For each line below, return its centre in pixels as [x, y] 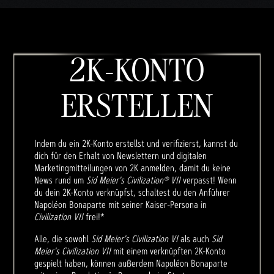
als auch [195, 239]
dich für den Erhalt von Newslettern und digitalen [120, 156]
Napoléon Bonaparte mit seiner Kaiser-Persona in [120, 205]
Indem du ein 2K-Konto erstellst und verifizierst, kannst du [136, 144]
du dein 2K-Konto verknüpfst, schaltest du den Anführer [132, 193]
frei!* [94, 217]
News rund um [60, 180]
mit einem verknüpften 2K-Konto [168, 251]
